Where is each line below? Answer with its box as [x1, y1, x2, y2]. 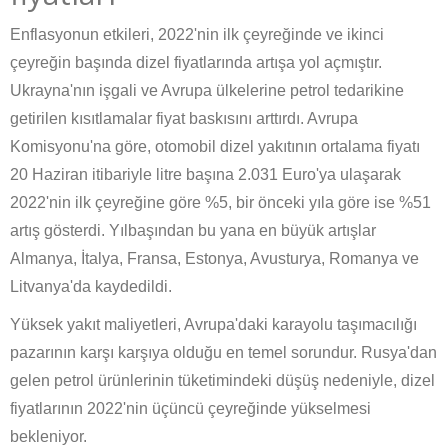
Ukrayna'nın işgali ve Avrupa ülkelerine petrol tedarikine [10, 82, 404, 100]
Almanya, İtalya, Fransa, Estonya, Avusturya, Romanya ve [10, 250, 419, 268]
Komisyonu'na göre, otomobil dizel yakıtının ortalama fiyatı [10, 138, 420, 156]
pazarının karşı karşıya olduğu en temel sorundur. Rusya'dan [10, 344, 437, 362]
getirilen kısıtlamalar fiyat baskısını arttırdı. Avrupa [10, 110, 358, 128]
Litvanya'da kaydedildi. [10, 278, 172, 296]
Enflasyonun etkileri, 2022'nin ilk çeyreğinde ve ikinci [10, 26, 384, 44]
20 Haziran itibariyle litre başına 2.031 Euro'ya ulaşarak [10, 166, 401, 184]
